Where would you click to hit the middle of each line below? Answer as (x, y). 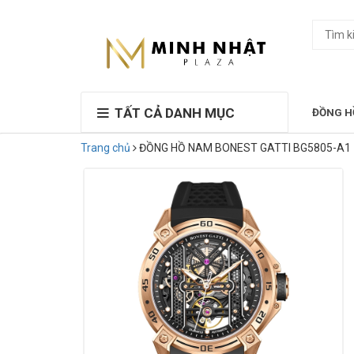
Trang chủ (105, 147)
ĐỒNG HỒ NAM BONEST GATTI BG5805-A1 (245, 147)
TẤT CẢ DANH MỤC (175, 113)
